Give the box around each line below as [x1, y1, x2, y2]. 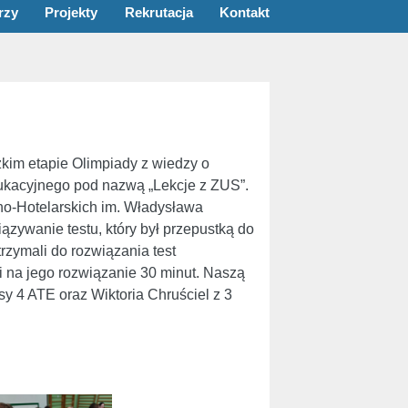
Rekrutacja [124, 4, 193, 20]
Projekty [45, 4, 98, 20]
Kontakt [219, 4, 270, 20]
